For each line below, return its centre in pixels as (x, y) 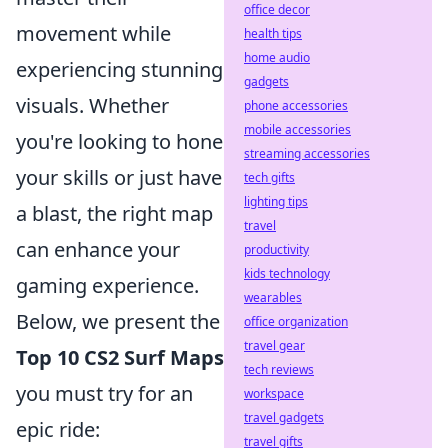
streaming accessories (307, 153)
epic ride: (58, 429)
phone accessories (296, 105)
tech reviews (279, 369)
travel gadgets (284, 417)
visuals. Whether (92, 105)
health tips (273, 33)
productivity (276, 249)
